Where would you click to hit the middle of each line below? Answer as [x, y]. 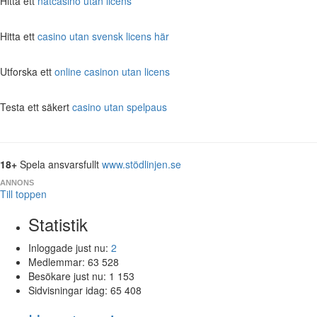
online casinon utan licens [112, 71]
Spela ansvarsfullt [59, 164]
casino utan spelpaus [120, 106]
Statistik [58, 224]
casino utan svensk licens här [103, 36]
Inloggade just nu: [70, 247]
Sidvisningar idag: [69, 290]
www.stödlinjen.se [142, 164]
